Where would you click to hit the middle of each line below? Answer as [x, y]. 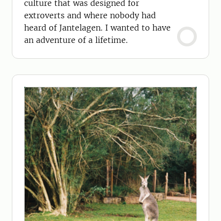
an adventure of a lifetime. [76, 40]
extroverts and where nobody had [90, 15]
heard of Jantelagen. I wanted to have [97, 28]
